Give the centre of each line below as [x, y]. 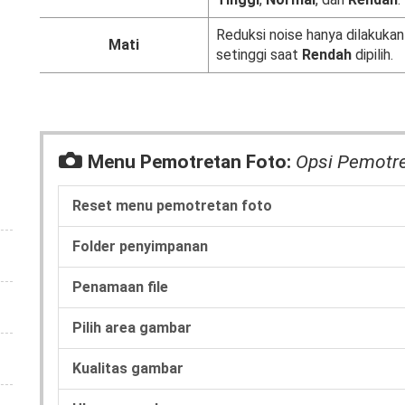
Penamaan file [120, 287]
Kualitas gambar [128, 368]
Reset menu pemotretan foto [172, 205]
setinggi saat [259, 55]
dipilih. [372, 55]
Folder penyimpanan [140, 246]
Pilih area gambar [132, 327]
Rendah [327, 55]
